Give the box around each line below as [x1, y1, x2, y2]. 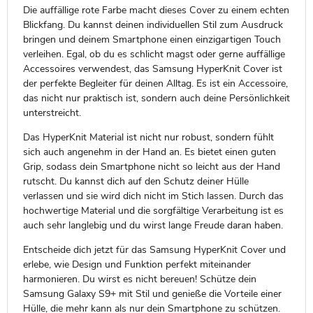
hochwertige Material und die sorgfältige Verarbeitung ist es [22, 203, 284, 217]
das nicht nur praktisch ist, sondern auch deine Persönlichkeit [22, 91, 290, 105]
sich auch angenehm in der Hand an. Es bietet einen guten [22, 145, 276, 159]
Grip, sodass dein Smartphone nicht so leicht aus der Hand [22, 159, 280, 173]
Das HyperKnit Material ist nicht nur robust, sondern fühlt [22, 130, 274, 144]
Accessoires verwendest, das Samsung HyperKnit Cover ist [22, 61, 282, 75]
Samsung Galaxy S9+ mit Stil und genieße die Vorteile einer [22, 286, 282, 300]
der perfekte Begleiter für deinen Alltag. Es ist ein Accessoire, [22, 76, 288, 90]
